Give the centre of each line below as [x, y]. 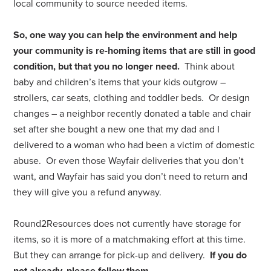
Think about [207, 66]
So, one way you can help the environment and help [126, 35]
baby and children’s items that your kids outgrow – [120, 82]
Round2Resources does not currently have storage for [127, 224]
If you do [229, 255]
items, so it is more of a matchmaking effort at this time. [131, 239]
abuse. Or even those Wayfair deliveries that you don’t [129, 161]
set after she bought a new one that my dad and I [117, 129]
